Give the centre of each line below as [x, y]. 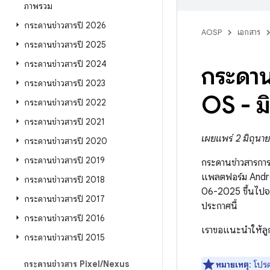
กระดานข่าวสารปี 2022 [65, 102]
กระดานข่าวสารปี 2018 [64, 180]
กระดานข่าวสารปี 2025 [65, 45]
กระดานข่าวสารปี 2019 [64, 160]
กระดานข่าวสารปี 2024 [65, 64]
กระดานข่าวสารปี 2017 [64, 199]
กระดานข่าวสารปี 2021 [64, 122]
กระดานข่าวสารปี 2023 [65, 83]
